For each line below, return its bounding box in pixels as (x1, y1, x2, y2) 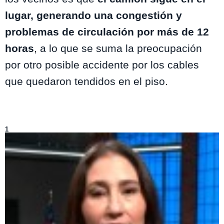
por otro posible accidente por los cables (5, 58, 199, 70)
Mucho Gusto (53, 118, 92, 126)
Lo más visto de (5, 118, 53, 126)
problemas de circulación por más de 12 (5, 25, 209, 37)
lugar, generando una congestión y (5, 9, 182, 21)
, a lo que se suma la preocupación (34, 42, 202, 54)
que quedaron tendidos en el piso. (5, 75, 168, 87)
